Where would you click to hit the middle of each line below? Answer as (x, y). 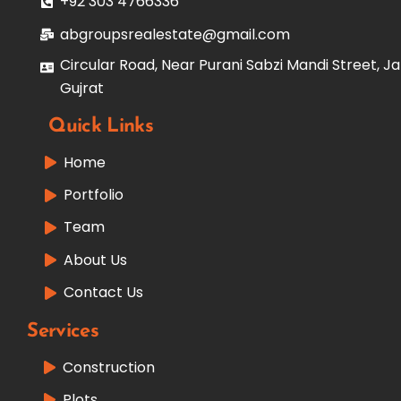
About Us (95, 260)
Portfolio (93, 195)
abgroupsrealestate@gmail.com (175, 34)
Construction (108, 367)
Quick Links (93, 126)
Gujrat (82, 89)
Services (63, 331)
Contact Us (103, 293)
